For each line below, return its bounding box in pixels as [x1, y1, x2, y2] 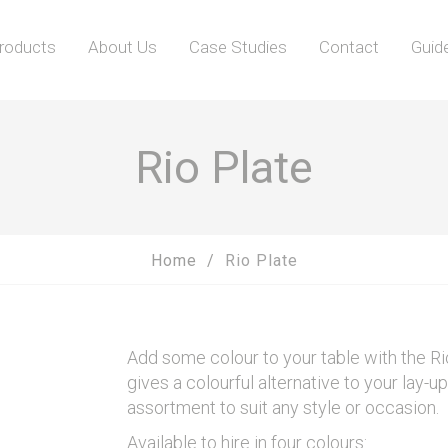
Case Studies [188, 37, 287, 57]
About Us [87, 37, 157, 57]
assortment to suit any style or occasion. [127, 397, 439, 418]
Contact [318, 37, 379, 57]
